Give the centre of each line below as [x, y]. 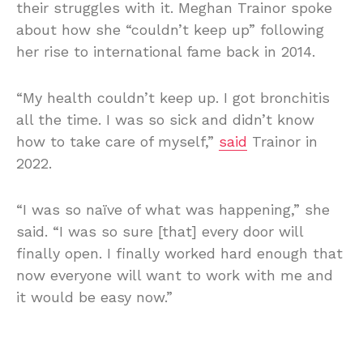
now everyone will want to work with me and [175, 275]
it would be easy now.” [94, 297]
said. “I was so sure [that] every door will [160, 231]
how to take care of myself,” [117, 141]
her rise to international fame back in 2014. [166, 51]
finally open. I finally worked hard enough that [179, 253]
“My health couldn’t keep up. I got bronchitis [173, 97]
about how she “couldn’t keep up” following [170, 29]
